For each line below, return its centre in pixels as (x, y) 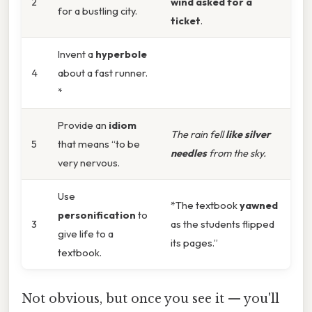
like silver (248, 134)
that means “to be (99, 144)
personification (97, 215)
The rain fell (198, 134)
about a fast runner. (103, 73)
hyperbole (121, 54)
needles (189, 153)
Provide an (83, 125)
